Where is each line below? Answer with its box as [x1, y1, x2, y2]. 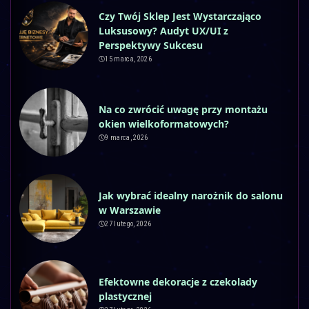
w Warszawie [99, 203, 161, 217]
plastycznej [99, 290, 152, 303]
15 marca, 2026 [105, 54, 152, 63]
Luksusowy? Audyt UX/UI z [99, 23, 228, 37]
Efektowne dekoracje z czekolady [99, 275, 257, 289]
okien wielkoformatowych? [99, 117, 229, 131]
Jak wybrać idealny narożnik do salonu [99, 189, 283, 203]
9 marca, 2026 [105, 134, 148, 142]
